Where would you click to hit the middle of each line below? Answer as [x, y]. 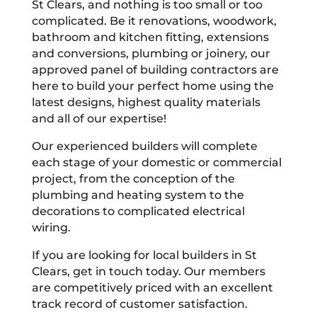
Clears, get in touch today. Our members [148, 271]
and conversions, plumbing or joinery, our [151, 53]
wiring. [51, 227]
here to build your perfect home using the [152, 86]
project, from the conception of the [133, 178]
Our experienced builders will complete [144, 146]
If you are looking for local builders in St [144, 255]
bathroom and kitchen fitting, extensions [150, 37]
